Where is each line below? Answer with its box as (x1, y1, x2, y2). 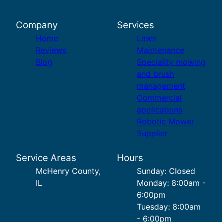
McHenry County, (36, 166, 101, 176)
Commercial (137, 93, 182, 103)
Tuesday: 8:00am (137, 202, 201, 212)
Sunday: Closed (137, 166, 195, 176)
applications (137, 105, 182, 115)
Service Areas (16, 152, 76, 164)
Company (16, 19, 57, 31)
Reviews (36, 45, 66, 55)
